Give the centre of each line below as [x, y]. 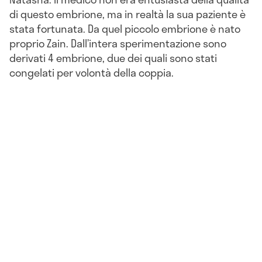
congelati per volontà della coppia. [92, 73]
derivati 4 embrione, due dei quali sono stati [113, 58]
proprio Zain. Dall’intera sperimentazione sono [118, 44]
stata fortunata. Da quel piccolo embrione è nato [125, 29]
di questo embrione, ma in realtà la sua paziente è [127, 14]
